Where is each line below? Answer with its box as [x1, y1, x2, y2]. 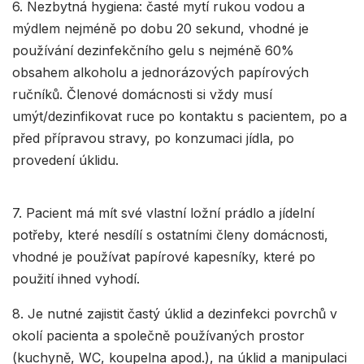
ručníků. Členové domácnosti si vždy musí [12, 85, 272, 102]
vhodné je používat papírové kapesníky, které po [12, 249, 315, 266]
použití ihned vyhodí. [12, 271, 140, 288]
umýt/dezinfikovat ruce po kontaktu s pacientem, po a [12, 107, 347, 124]
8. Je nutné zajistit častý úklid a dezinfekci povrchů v [12, 305, 337, 323]
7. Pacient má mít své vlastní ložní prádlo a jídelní [12, 205, 314, 222]
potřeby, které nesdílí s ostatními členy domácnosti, [12, 227, 328, 244]
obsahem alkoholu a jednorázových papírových [12, 63, 309, 80]
